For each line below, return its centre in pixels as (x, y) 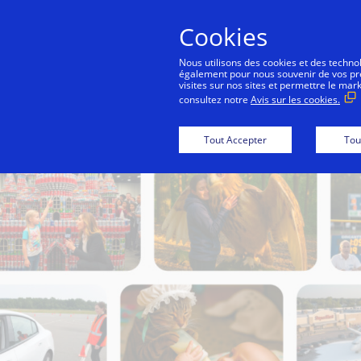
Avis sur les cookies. (295, 100)
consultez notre (215, 100)
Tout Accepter (235, 140)
